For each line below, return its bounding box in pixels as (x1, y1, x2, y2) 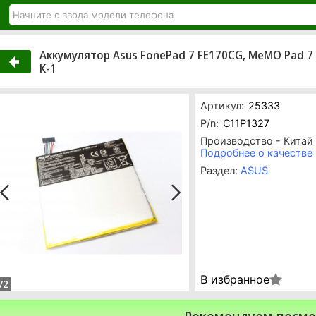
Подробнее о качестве (200, 147, 312, 159)
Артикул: (200, 99, 244, 112)
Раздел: (200, 164, 241, 177)
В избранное (200, 272, 269, 287)
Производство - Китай (200, 135, 313, 147)
